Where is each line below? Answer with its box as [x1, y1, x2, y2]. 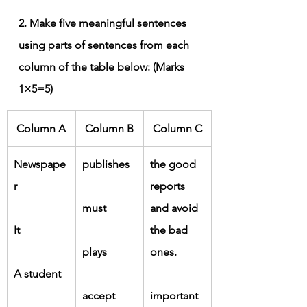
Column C [152, 121, 202, 135]
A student [14, 267, 61, 280]
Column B [85, 121, 134, 135]
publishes [82, 157, 130, 171]
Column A [16, 121, 66, 135]
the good [150, 157, 199, 171]
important [150, 288, 201, 302]
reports [150, 179, 188, 193]
